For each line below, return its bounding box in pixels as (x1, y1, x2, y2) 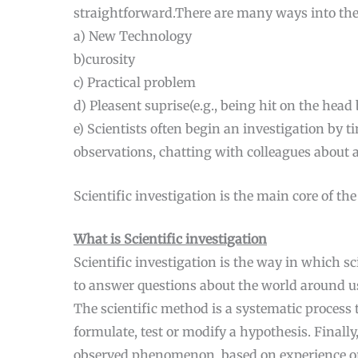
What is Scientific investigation (74, 231, 267, 248)
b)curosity (74, 51, 135, 68)
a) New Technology (74, 28, 192, 45)
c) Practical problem (74, 74, 196, 91)
